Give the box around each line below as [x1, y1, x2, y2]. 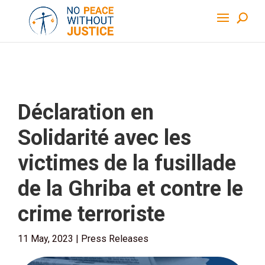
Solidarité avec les [18, 125, 191, 150]
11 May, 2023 [18, 233, 73, 244]
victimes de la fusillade [18, 151, 236, 176]
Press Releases [81, 233, 148, 244]
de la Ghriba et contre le [18, 176, 243, 201]
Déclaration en [18, 100, 154, 125]
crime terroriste [18, 202, 165, 227]
